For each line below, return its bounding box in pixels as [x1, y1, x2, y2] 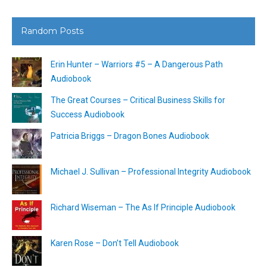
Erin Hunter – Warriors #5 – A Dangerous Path [51, 59, 223, 69]
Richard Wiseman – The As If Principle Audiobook [51, 202, 235, 212]
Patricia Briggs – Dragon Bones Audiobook [51, 131, 209, 141]
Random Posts [21, 25, 83, 36]
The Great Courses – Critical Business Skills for [51, 95, 225, 105]
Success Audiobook [51, 109, 125, 119]
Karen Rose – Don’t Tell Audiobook [51, 238, 179, 248]
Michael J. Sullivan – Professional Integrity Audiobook [51, 166, 251, 176]
